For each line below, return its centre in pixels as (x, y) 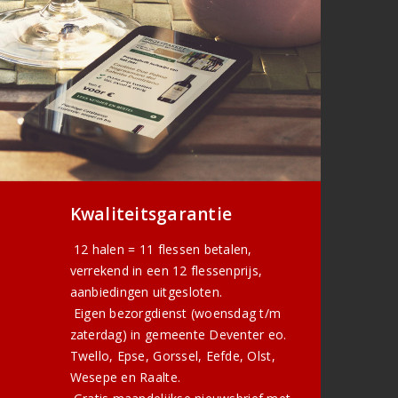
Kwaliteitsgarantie (151, 215)
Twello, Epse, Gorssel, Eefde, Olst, (172, 356)
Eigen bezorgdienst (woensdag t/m (175, 314)
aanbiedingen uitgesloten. (146, 292)
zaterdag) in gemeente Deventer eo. (178, 335)
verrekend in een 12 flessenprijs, (166, 271)
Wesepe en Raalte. (125, 378)
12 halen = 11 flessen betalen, (161, 250)
